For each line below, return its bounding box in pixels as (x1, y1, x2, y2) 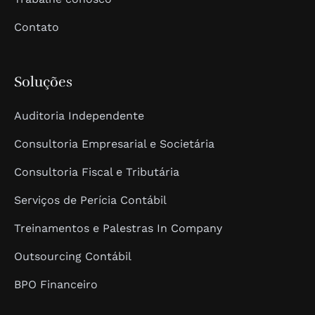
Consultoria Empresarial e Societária (14, 137, 214, 150)
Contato (14, 20, 59, 34)
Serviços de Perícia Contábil (14, 193, 167, 207)
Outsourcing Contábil (14, 250, 131, 263)
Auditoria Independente (14, 109, 144, 122)
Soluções (14, 73, 72, 91)
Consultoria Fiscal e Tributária (14, 165, 179, 179)
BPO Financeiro (14, 278, 98, 291)
